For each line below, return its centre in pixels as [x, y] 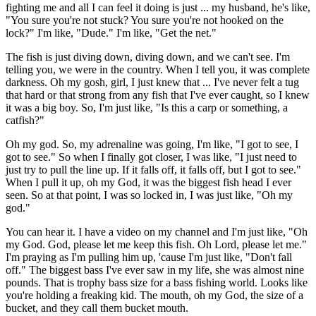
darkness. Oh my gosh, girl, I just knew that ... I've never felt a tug [152, 83]
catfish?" [25, 121]
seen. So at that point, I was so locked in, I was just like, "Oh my [149, 195]
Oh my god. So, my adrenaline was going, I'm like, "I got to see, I [152, 145]
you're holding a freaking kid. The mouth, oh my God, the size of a [154, 296]
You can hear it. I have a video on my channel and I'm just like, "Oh [157, 232]
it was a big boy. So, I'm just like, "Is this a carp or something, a [147, 108]
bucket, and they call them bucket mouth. [97, 308]
